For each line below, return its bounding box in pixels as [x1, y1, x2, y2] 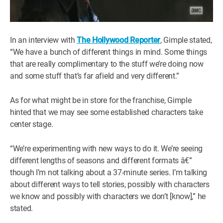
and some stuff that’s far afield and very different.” [10, 71, 180, 81]
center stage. [10, 119, 53, 129]
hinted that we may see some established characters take [10, 108, 203, 117]
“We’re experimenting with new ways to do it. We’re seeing [10, 144, 203, 153]
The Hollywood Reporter [77, 35, 160, 45]
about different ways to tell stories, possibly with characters [10, 180, 210, 189]
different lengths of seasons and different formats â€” [10, 156, 192, 165]
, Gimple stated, [160, 35, 212, 45]
